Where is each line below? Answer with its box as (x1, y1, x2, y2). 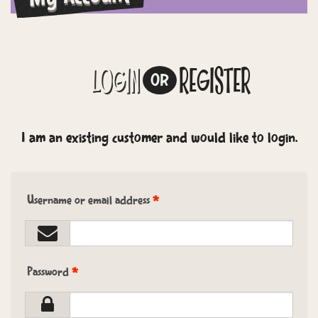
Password (27, 266, 72, 280)
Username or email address (27, 194, 153, 208)
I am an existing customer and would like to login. (21, 131, 297, 147)
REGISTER (179, 65, 251, 102)
